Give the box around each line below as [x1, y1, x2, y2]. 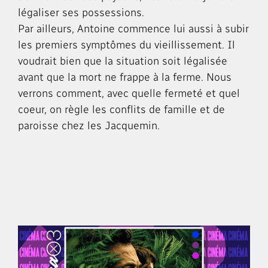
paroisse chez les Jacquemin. [18, 118, 160, 132]
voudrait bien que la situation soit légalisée [18, 54, 227, 67]
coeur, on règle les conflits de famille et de [18, 102, 225, 115]
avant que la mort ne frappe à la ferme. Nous [18, 70, 232, 83]
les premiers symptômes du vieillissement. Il [18, 38, 235, 51]
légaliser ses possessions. [18, 5, 144, 19]
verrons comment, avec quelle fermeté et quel [18, 86, 240, 99]
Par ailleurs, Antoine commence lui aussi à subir [18, 22, 249, 35]
